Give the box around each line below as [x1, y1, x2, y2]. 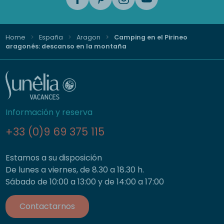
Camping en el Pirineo [112, 32, 187, 41]
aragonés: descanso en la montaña [5, 41, 126, 50]
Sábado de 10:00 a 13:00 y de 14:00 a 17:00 [5, 176, 164, 187]
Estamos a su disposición [5, 152, 102, 163]
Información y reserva [5, 106, 92, 118]
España [38, 32, 63, 41]
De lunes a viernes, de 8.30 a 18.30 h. [5, 164, 144, 175]
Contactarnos [19, 200, 75, 212]
